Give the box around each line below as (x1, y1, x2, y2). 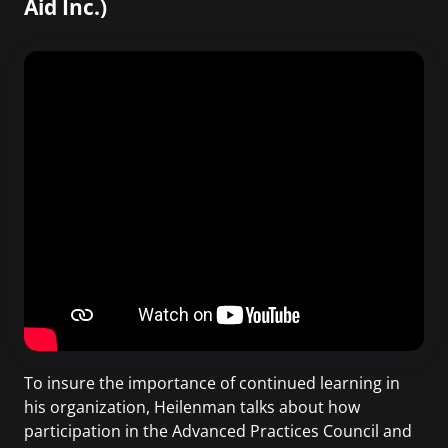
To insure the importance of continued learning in (24, 372, 400, 395)
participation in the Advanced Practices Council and (24, 420, 412, 443)
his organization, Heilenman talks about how (24, 396, 360, 419)
